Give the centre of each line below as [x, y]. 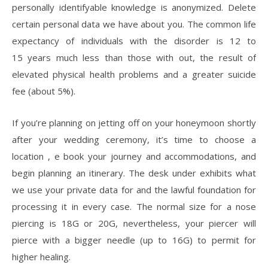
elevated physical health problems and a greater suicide [134, 74]
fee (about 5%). [44, 91]
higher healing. [41, 257]
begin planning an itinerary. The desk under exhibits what [134, 173]
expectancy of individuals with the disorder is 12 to [134, 41]
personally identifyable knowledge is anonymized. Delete [134, 7]
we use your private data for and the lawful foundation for [134, 190]
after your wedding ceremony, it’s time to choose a [134, 140]
